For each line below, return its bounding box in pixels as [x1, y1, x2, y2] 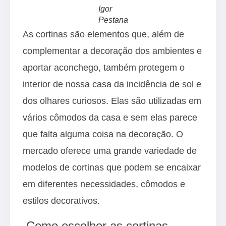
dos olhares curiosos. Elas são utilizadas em [23, 95, 201, 106]
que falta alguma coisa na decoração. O [23, 129, 183, 139]
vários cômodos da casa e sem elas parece [23, 112, 197, 123]
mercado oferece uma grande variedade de [23, 145, 197, 156]
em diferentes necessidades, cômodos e [23, 179, 185, 189]
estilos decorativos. [23, 195, 100, 206]
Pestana [98, 16, 128, 24]
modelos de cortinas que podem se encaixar [23, 162, 201, 173]
